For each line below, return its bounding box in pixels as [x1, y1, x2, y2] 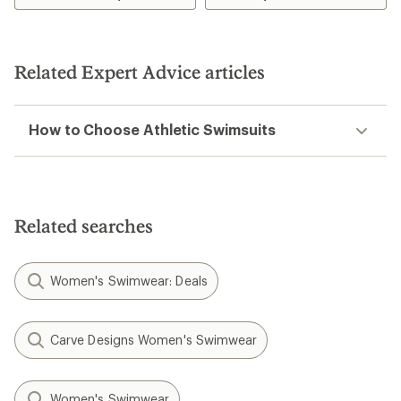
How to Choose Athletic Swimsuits [29, 121, 276, 138]
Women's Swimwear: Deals [50, 273, 208, 288]
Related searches [14, 215, 153, 236]
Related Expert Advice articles [14, 61, 265, 82]
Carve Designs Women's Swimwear [50, 332, 258, 347]
